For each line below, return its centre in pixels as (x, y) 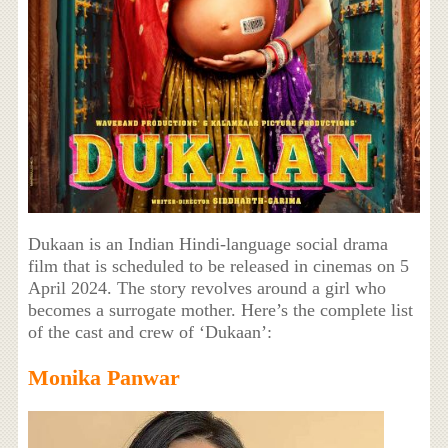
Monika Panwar (103, 377)
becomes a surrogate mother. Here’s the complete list (220, 309)
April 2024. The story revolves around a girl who (206, 287)
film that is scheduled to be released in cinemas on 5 (218, 265)
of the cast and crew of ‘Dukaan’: (149, 331)
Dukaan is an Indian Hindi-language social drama (207, 243)
